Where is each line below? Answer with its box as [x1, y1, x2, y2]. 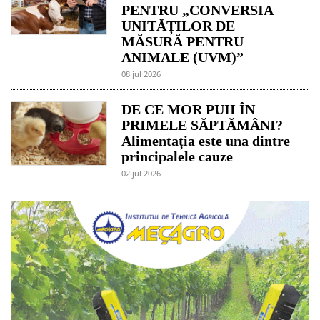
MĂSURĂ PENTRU [121, 34, 244, 50]
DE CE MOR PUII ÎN [121, 101, 256, 118]
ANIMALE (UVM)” [121, 49, 244, 66]
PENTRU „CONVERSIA [121, 2, 274, 19]
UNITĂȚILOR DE [121, 18, 236, 34]
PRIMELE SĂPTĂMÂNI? [121, 117, 284, 134]
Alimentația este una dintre [121, 133, 291, 149]
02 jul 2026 [121, 168, 161, 179]
